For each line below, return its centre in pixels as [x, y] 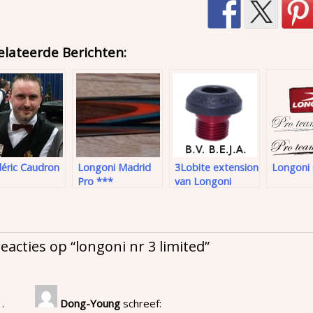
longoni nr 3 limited [140, 246]
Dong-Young [90, 303]
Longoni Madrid [114, 168]
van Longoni [203, 182]
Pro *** [95, 182]
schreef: [142, 303]
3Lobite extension [217, 168]
